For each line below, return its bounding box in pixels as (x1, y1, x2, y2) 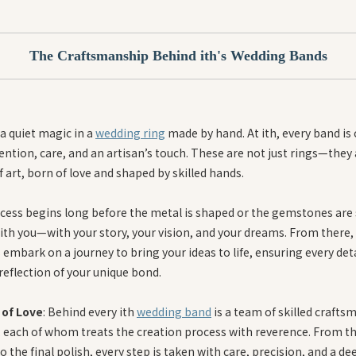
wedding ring (95, 124, 165, 141)
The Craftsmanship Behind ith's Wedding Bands (29, 47, 327, 64)
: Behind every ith (43, 303, 137, 319)
